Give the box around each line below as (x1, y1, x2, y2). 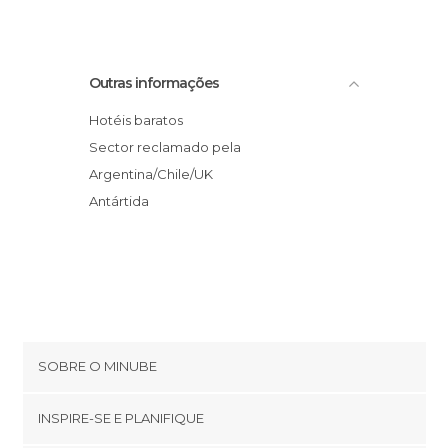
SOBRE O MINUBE (38, 358, 157, 374)
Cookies (38, 401, 92, 417)
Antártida (98, 193, 149, 209)
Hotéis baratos (99, 112, 183, 128)
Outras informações (89, 74, 219, 92)
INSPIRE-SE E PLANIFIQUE (38, 410, 204, 426)
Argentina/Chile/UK (89, 166, 213, 182)
